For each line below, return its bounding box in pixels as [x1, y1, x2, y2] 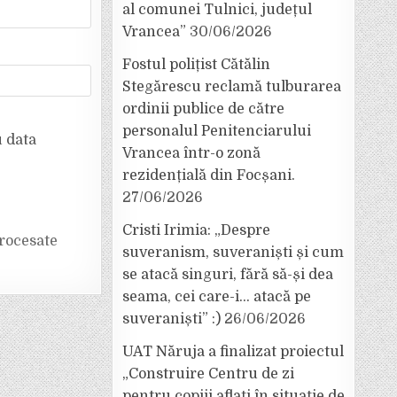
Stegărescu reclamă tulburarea [122, 79, 341, 95]
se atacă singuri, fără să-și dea [122, 267, 333, 283]
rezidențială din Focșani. [122, 167, 295, 183]
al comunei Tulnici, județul [122, 2, 312, 18]
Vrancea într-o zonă [122, 145, 261, 161]
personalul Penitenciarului [122, 123, 311, 139]
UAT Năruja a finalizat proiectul [122, 344, 344, 360]
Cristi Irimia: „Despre [122, 222, 270, 238]
